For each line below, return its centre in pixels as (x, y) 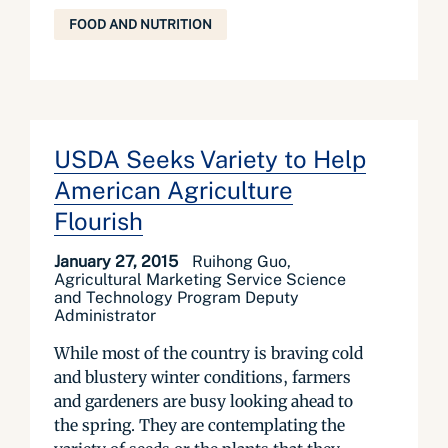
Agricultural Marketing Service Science (200, 279)
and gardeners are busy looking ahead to (203, 401)
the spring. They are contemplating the (199, 425)
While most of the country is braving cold (208, 353)
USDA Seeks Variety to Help (210, 159)
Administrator (105, 315)
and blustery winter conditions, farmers (202, 377)
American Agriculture (173, 190)
